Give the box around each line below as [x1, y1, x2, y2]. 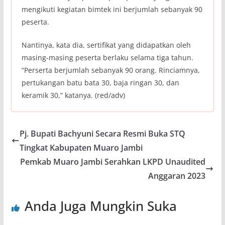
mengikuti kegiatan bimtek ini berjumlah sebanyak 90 [21, 5, 202, 15]
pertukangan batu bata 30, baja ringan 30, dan [21, 78, 179, 88]
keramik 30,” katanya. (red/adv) [21, 90, 125, 100]
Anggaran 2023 [148, 170, 206, 182]
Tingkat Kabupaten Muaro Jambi [19, 142, 143, 154]
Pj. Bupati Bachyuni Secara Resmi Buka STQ [19, 128, 185, 140]
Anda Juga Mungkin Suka [24, 197, 177, 215]
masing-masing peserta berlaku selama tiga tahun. [21, 53, 193, 63]
